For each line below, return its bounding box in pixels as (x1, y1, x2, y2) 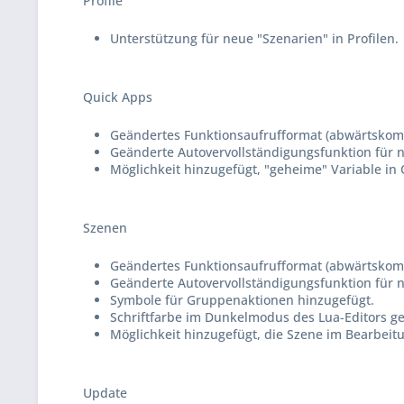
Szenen (83, 219, 127, 236)
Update (83, 384, 127, 401)
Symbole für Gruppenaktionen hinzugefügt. (110, 291, 374, 308)
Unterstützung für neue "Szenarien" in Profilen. (110, 30, 399, 47)
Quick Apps (83, 88, 152, 106)
